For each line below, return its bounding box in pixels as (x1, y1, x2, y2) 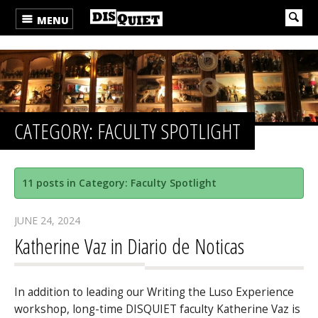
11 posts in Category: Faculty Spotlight (22, 175, 216, 190)
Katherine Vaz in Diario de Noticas (14, 231, 244, 261)
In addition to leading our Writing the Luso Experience (14, 285, 294, 300)
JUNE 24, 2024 (14, 213, 80, 227)
